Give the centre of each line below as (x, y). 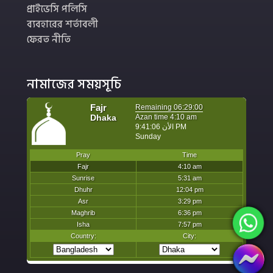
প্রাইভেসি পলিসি (57, 9)
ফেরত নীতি (49, 40)
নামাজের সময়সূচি (74, 85)
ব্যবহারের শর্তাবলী (62, 25)
